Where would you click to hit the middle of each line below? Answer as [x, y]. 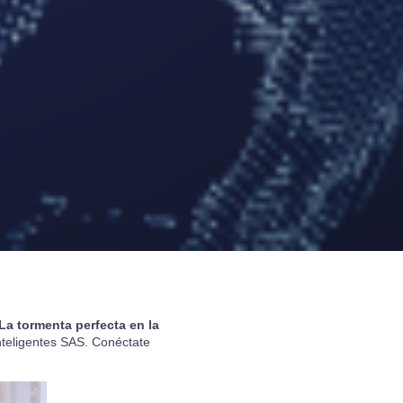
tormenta [44, 325]
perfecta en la [115, 325]
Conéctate [121, 342]
